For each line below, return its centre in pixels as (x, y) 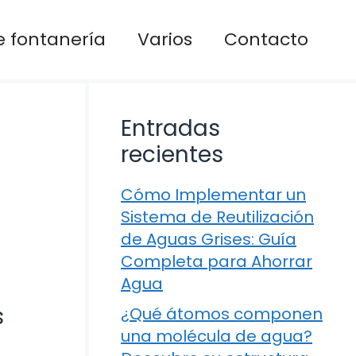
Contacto (266, 39)
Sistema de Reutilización (217, 217)
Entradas (170, 128)
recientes (172, 155)
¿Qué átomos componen (222, 314)
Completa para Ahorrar (217, 261)
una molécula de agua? (217, 336)
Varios (165, 39)
